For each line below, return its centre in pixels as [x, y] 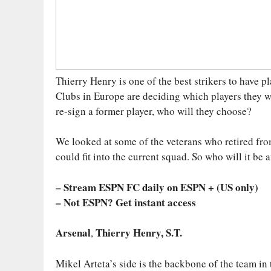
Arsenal [73, 233]
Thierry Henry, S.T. [138, 233]
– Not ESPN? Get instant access [126, 202]
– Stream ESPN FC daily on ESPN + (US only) [157, 187]
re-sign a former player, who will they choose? [154, 111]
